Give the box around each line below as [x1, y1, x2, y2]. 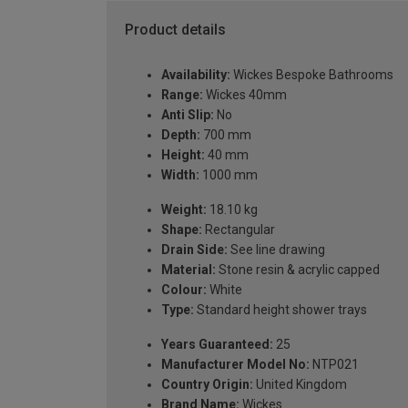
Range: [161, 87, 203, 103]
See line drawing [228, 242, 325, 258]
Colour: [161, 282, 207, 298]
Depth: [161, 127, 200, 143]
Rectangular [202, 222, 275, 238]
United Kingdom [253, 377, 347, 393]
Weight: [161, 202, 207, 218]
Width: [161, 168, 199, 183]
